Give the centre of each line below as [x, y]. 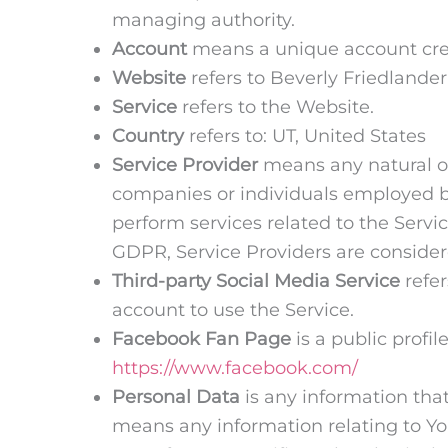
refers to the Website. [275, 106]
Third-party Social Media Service [256, 280]
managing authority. [203, 19]
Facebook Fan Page [201, 338]
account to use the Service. [233, 309]
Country [148, 135]
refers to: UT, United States [305, 135]
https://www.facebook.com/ [235, 367]
